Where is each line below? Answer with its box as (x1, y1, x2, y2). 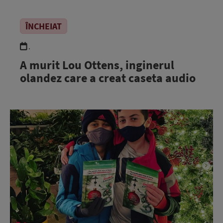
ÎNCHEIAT (25, 20, 62, 32)
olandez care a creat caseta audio (20, 70, 196, 86)
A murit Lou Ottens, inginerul (20, 57, 174, 73)
